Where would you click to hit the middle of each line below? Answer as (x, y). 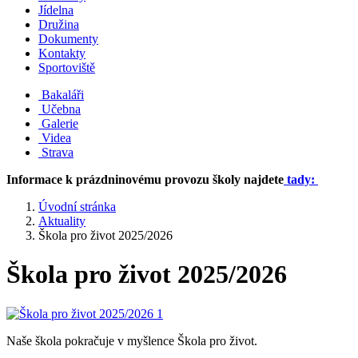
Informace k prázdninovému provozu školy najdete (145, 179)
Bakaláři (63, 95)
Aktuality (62, 221)
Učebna (61, 109)
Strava (58, 152)
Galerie (60, 123)
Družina (59, 24)
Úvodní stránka (77, 207)
